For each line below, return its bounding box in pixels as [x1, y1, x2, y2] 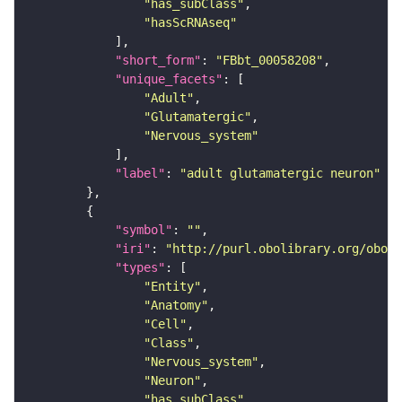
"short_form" [115, 53, 201, 68]
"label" [115, 166, 165, 181]
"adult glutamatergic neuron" [179, 166, 380, 181]
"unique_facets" [115, 72, 223, 87]
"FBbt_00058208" [215, 53, 323, 68]
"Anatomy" [144, 298, 208, 313]
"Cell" [144, 317, 187, 332]
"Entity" [144, 279, 201, 294]
